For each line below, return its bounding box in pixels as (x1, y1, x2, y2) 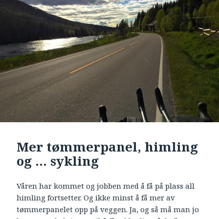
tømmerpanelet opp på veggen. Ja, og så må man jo (17, 204, 199, 214)
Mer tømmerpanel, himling (17, 137, 198, 155)
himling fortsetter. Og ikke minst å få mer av (17, 192, 175, 202)
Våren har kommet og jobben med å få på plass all (17, 180, 195, 191)
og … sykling (17, 152, 99, 170)
